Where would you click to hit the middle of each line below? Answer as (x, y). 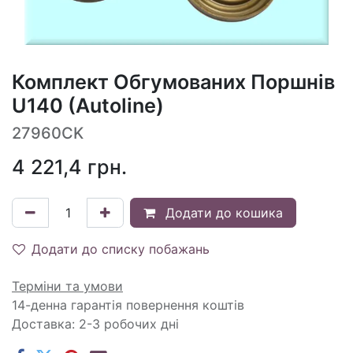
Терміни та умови (67, 286)
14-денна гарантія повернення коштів (128, 305)
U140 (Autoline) (88, 105)
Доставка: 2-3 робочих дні (95, 323)
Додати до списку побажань (121, 249)
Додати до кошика (222, 212)
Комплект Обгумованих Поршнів (173, 82)
